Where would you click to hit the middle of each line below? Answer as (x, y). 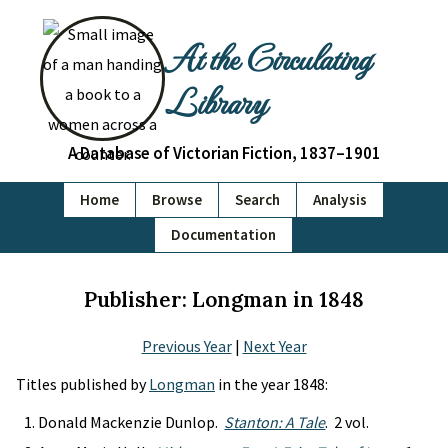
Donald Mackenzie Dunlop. (131, 422)
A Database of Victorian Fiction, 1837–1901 (224, 153)
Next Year (274, 346)
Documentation (223, 234)
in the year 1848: (271, 384)
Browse (177, 199)
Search (257, 199)
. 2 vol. (347, 422)
